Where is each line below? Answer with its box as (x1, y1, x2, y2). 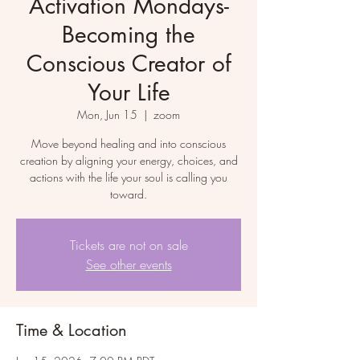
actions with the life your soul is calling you (30, 170, 227, 186)
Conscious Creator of (26, 49, 231, 79)
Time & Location (16, 320, 127, 342)
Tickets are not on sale (69, 236, 188, 255)
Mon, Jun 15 (77, 107, 137, 123)
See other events (85, 256, 172, 274)
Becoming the (62, 20, 195, 50)
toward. (110, 186, 147, 202)
